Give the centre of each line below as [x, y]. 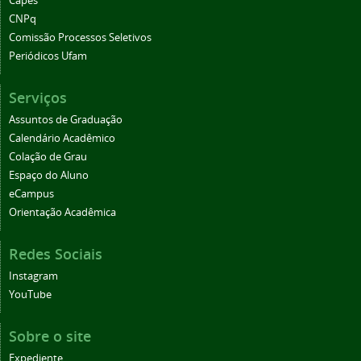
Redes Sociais [56, 254]
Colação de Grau [48, 157]
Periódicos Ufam [48, 56]
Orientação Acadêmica [62, 213]
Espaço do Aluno [49, 176]
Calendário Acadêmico [62, 139]
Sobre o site [50, 336]
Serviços [38, 98]
